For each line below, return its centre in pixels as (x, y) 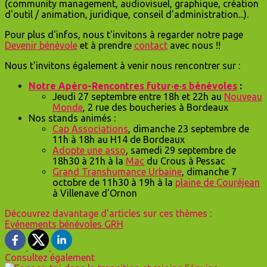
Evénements (32, 224)
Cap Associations (90, 129)
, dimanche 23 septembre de (189, 129)
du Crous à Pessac (185, 161)
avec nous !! (194, 46)
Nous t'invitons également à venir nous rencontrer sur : (122, 66)
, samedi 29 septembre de (181, 150)
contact (151, 46)
